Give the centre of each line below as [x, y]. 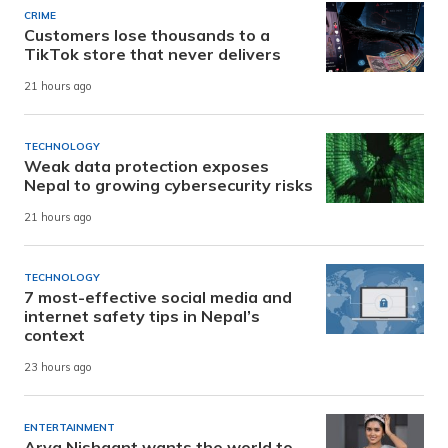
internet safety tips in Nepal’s [142, 315]
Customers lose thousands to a [147, 34]
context [54, 334]
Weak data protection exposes [146, 165]
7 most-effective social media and [158, 296]
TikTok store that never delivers [152, 53]
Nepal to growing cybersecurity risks [168, 184]
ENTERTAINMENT [69, 427]
